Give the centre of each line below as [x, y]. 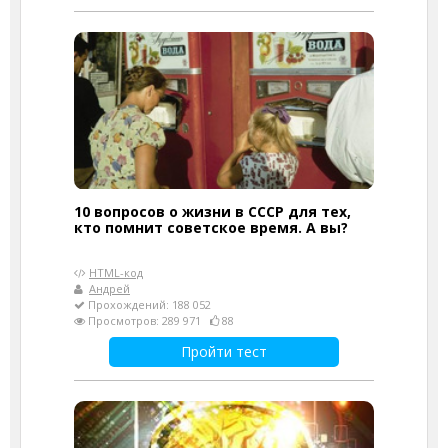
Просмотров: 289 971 [147, 320]
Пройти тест [224, 351]
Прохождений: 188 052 [148, 304]
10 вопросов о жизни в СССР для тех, [212, 211]
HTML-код [116, 272]
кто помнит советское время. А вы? [211, 227]
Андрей [109, 288]
